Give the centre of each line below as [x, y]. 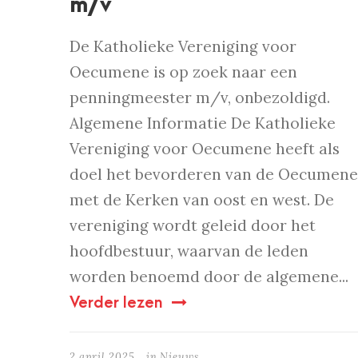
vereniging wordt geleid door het [193, 226]
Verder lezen [116, 303]
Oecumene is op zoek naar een [183, 72]
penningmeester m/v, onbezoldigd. [200, 98]
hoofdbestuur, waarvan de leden [189, 251]
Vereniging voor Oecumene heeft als [205, 149]
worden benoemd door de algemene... [209, 277]
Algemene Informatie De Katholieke [203, 123]
